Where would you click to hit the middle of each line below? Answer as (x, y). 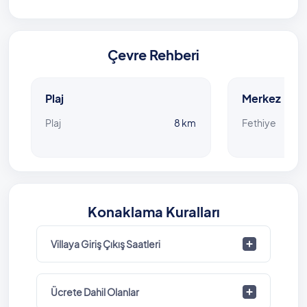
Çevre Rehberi (153, 54)
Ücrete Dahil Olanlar (95, 292)
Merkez (261, 98)
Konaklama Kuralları (153, 211)
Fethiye (259, 122)
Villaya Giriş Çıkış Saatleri (106, 244)
